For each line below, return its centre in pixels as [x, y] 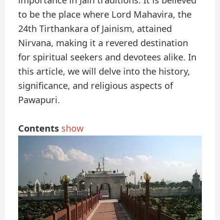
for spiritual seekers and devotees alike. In [108, 57]
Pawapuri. [39, 100]
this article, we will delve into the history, [104, 71]
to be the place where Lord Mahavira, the [105, 14]
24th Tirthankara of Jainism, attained [95, 29]
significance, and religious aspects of [96, 86]
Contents [39, 128]
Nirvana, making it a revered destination [103, 43]
